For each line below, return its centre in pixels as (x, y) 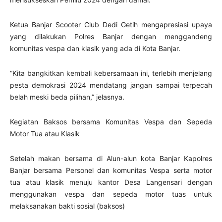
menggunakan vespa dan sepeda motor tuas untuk (111, 194)
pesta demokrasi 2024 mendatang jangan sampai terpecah (111, 85)
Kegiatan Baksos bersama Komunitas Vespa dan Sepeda (111, 122)
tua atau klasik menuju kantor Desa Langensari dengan (111, 182)
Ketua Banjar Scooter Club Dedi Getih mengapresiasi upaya (111, 25)
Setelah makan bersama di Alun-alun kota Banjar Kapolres (111, 158)
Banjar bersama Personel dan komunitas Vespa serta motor (111, 170)
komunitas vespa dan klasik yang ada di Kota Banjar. (96, 48)
